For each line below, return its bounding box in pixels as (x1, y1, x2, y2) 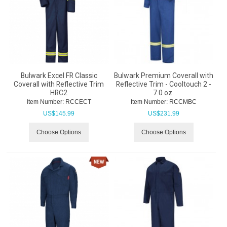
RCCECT (63, 98, 91, 105)
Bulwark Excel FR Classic (20, 71, 97, 80)
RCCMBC (167, 98, 197, 105)
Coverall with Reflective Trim (14, 80, 104, 88)
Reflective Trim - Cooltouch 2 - (116, 80, 211, 88)
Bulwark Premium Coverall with (113, 71, 213, 80)
